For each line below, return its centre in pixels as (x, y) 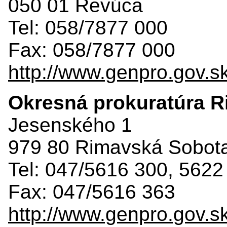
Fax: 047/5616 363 (92, 192)
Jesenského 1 (70, 125)
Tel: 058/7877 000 (88, 27)
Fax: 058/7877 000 (92, 50)
